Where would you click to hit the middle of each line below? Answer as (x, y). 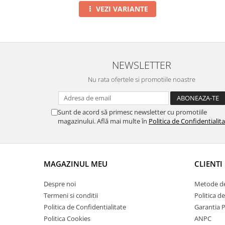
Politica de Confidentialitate (85, 207)
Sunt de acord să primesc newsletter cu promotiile (132, 112)
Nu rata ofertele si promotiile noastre (142, 80)
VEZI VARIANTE (122, 9)
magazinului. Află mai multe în (103, 121)
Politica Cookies (67, 219)
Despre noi (60, 184)
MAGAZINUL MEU (76, 164)
